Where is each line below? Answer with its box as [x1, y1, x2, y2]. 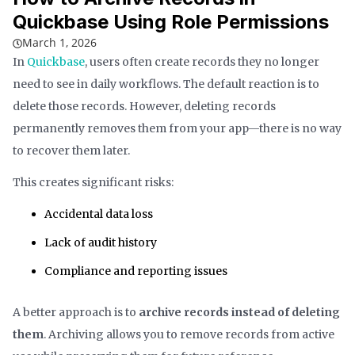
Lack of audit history [44, 235, 157, 250]
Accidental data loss [44, 206, 153, 221]
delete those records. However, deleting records [13, 98, 276, 113]
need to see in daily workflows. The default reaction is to [13, 76, 319, 91]
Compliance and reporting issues [44, 263, 227, 278]
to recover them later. [13, 143, 130, 158]
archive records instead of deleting [139, 304, 340, 319]
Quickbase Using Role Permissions [13, 10, 329, 33]
